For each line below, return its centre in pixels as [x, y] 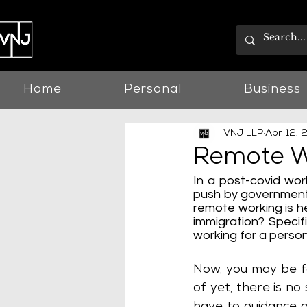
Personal [153, 90]
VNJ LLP [243, 133]
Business [272, 90]
